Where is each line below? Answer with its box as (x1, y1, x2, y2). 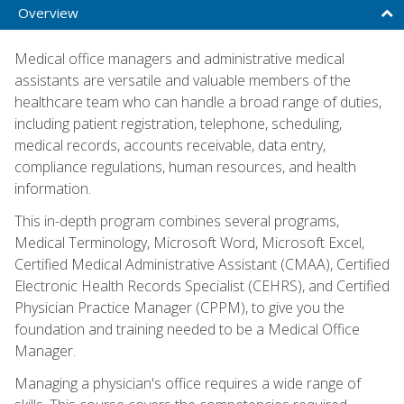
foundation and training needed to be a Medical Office (14, 318, 360, 339)
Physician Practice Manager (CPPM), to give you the (14, 297, 344, 317)
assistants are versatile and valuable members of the (14, 69, 351, 90)
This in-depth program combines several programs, (14, 210, 339, 231)
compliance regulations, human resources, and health (14, 156, 356, 177)
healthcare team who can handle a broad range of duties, (14, 91, 381, 112)
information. (14, 178, 91, 198)
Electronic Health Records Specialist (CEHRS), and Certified (14, 275, 390, 296)
